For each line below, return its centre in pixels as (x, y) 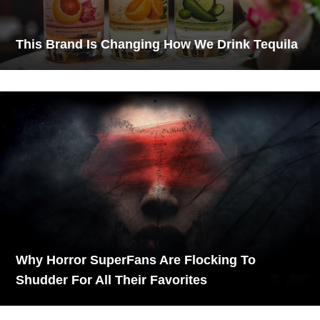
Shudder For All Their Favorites (112, 280)
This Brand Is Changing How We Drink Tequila (157, 44)
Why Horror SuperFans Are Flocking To (136, 260)
